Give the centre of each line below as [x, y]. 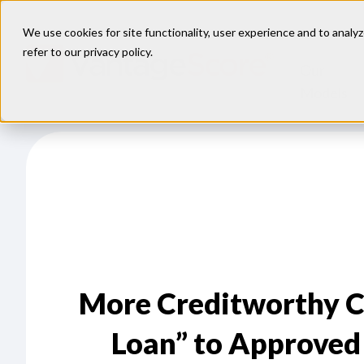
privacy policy [117, 52]
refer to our [53, 52]
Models [324, 93]
